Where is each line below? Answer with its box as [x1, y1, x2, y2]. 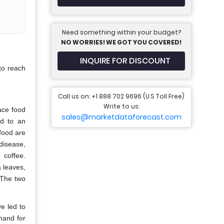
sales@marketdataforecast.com [61, 112, 181, 122]
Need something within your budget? [61, 28, 181, 36]
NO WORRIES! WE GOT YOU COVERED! [61, 38, 181, 46]
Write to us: [103, 102, 139, 110]
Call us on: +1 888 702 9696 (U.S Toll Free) [58, 92, 184, 100]
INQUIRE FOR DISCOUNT [80, 55, 170, 66]
